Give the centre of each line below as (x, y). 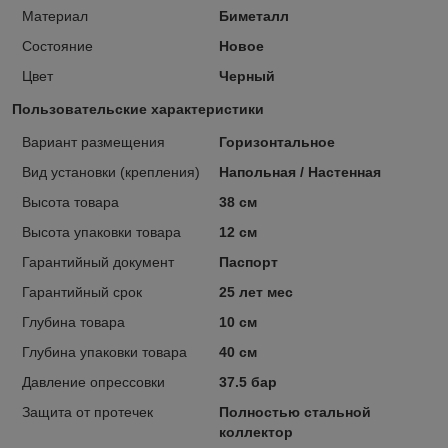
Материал (55, 15)
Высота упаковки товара (101, 231)
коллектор (255, 431)
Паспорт (248, 261)
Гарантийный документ (98, 261)
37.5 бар (247, 381)
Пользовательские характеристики (138, 108)
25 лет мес (255, 291)
